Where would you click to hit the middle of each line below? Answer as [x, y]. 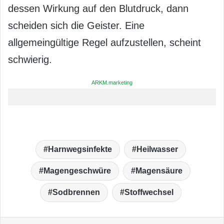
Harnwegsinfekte [80, 149]
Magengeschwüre [77, 170]
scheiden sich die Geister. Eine [76, 25]
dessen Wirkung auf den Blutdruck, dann [98, 8]
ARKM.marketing [112, 82]
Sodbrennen [76, 192]
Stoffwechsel [149, 192]
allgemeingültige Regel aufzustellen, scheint [104, 42]
